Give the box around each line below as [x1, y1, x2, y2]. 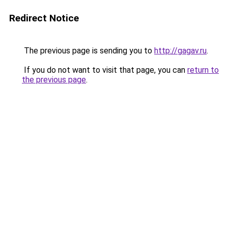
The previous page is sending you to [22, 46, 154, 55]
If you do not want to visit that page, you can [22, 65, 187, 75]
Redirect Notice [9, 12, 79, 24]
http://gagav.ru [154, 46, 207, 55]
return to [187, 65, 219, 75]
